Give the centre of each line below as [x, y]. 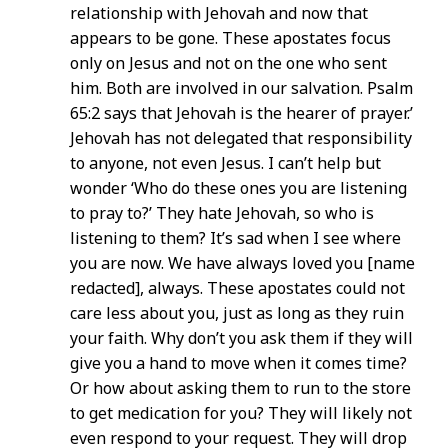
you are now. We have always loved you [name [242, 263]
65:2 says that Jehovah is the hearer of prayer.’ [241, 113]
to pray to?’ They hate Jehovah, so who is [222, 213]
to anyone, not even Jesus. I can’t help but [225, 163]
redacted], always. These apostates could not [237, 288]
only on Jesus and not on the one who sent [228, 63]
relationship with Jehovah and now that [219, 13]
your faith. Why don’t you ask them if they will [241, 338]
